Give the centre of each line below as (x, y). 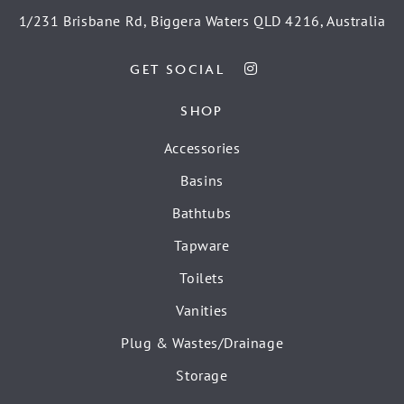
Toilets (202, 278)
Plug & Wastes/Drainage (202, 343)
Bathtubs (202, 213)
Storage (202, 376)
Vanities (202, 311)
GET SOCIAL (177, 69)
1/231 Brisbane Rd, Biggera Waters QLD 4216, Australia (202, 20)
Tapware (202, 246)
